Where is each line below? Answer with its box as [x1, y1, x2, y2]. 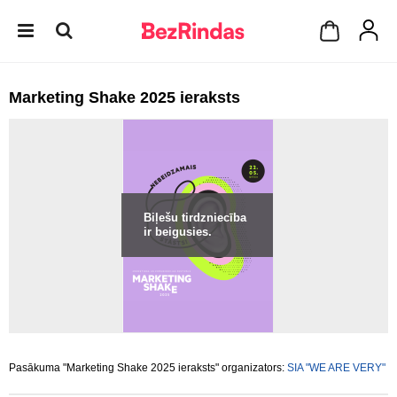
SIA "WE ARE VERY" [287, 362, 385, 374]
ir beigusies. [144, 225, 212, 238]
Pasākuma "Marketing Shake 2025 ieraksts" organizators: [9, 362, 287, 374]
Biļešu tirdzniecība [144, 211, 246, 224]
